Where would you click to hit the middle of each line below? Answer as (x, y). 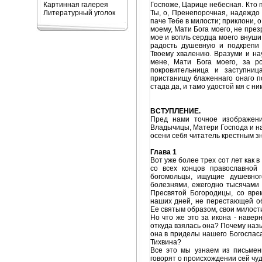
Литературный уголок (79, 13)
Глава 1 (163, 152)
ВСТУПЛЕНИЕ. (175, 111)
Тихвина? (166, 242)
